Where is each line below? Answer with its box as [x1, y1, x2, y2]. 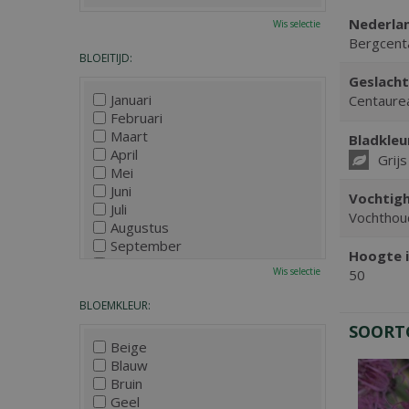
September [110, 236, 182, 255]
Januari [110, 90, 152, 109]
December [110, 291, 177, 309]
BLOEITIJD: [79, 50, 132, 66]
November [110, 273, 178, 291]
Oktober [110, 255, 163, 273]
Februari [110, 109, 163, 127]
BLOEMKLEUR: [79, 298, 151, 313]
